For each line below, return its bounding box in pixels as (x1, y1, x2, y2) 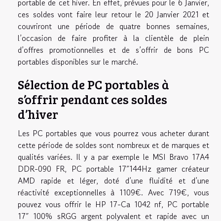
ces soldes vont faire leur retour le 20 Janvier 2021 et (18, 8, 209, 21)
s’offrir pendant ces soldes (18, 91, 167, 108)
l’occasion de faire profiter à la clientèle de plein (18, 32, 209, 44)
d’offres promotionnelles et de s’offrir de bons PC (18, 44, 209, 56)
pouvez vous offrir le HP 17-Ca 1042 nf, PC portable (18, 198, 209, 211)
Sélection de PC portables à (18, 76, 169, 93)
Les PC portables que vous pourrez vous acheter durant (18, 127, 209, 140)
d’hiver (18, 106, 58, 123)
